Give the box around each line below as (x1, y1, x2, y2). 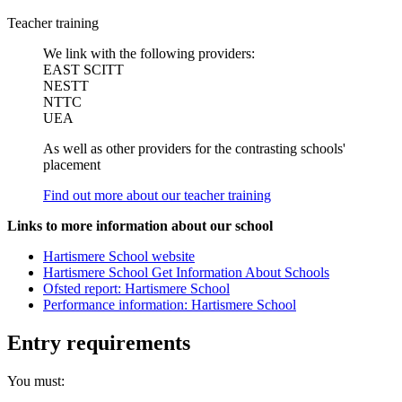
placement (43, 157, 100, 173)
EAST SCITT (43, 62, 124, 78)
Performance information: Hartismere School (43, 297, 296, 313)
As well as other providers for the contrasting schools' (43, 141, 345, 157)
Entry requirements (7, 331, 190, 355)
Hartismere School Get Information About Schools (43, 265, 329, 281)
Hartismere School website (43, 249, 195, 265)
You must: (7, 373, 65, 389)
